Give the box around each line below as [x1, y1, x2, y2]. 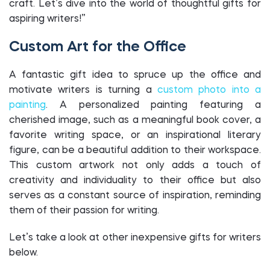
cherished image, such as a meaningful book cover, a [9, 116, 261, 125]
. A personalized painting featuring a [46, 101, 261, 110]
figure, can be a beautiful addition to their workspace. [9, 146, 261, 155]
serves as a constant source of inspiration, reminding [9, 191, 261, 201]
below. [9, 248, 38, 258]
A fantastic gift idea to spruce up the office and [9, 71, 261, 80]
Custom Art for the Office [9, 40, 186, 55]
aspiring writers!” [9, 14, 86, 24]
